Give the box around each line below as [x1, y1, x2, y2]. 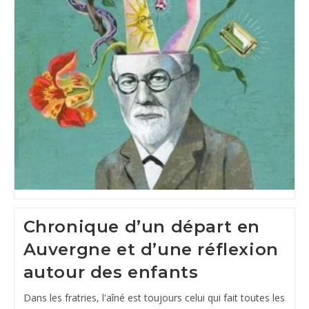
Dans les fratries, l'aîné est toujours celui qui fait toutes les [23, 291, 285, 305]
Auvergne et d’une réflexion [23, 239, 279, 260]
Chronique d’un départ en [23, 217, 260, 237]
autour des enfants [23, 262, 199, 283]
